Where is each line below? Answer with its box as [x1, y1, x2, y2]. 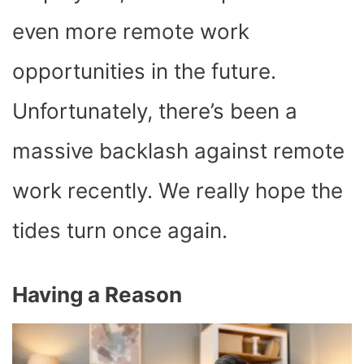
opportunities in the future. [12, 58, 276, 84]
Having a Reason [12, 282, 182, 308]
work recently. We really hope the [12, 178, 343, 204]
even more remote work [12, 19, 249, 45]
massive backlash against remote [12, 138, 344, 164]
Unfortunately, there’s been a [12, 98, 297, 124]
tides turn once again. [12, 218, 233, 244]
